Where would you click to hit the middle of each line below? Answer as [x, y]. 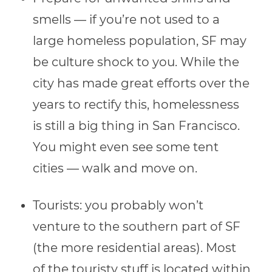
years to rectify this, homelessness [136, 105]
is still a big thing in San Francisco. [137, 126]
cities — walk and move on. [115, 168]
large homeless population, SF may [140, 41]
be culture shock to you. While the [136, 62]
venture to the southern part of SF [137, 227]
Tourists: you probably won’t [118, 206]
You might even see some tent [126, 147]
